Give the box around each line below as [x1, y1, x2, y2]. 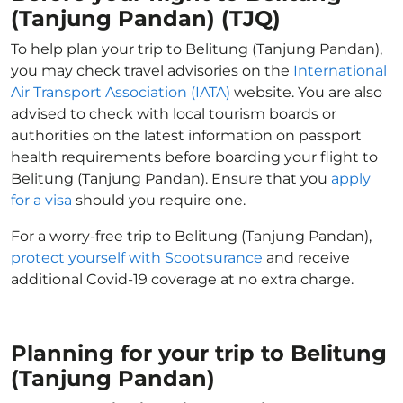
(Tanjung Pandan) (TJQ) [11, 5, 281, 31]
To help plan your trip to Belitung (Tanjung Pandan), [11, 40, 382, 58]
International [293, 62, 387, 79]
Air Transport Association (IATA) [11, 84, 230, 101]
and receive [263, 249, 350, 266]
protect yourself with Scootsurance [11, 249, 263, 266]
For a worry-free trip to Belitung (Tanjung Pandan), [11, 228, 372, 245]
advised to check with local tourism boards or [11, 105, 336, 122]
